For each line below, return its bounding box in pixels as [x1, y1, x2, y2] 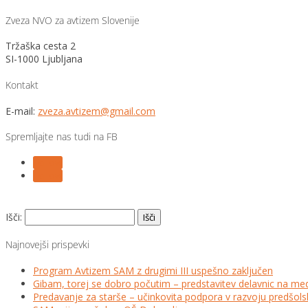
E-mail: [5, 104, 38, 118]
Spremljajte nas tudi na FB [5, 130, 118, 144]
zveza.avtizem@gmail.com [38, 104, 155, 118]
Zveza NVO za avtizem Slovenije [5, 13, 140, 27]
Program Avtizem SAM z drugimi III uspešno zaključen [33, 263, 273, 277]
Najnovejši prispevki [5, 238, 89, 252]
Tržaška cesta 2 [5, 39, 76, 53]
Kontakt [5, 78, 38, 91]
